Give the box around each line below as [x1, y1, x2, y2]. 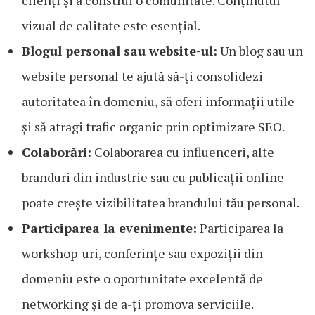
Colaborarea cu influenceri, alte [91, 143, 274, 161]
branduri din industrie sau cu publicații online [22, 169, 284, 186]
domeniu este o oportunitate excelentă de [22, 270, 263, 288]
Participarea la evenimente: [22, 219, 197, 237]
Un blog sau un [217, 42, 303, 60]
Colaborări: [22, 143, 91, 161]
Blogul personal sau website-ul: [22, 42, 217, 60]
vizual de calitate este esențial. [22, 17, 200, 34]
